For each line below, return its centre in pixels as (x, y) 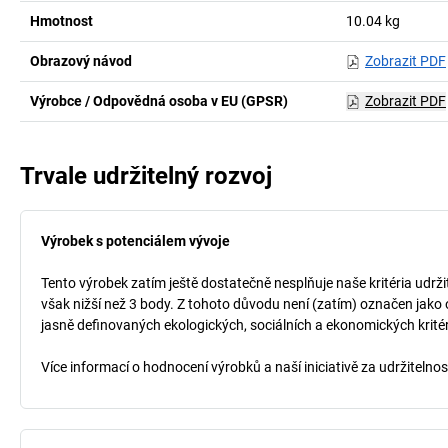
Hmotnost (61, 21)
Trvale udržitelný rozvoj (146, 176)
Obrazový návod (81, 61)
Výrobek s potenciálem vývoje (135, 241)
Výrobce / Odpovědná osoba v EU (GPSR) (159, 101)
